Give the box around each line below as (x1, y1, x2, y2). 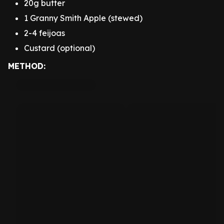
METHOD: (8, 61, 45, 71)
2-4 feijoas (24, 28, 65, 38)
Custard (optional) (24, 43, 95, 53)
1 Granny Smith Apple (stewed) (24, 13, 142, 23)
